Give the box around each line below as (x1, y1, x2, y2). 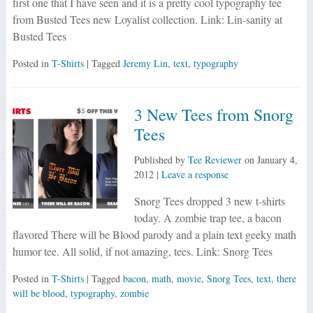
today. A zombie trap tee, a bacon (133, 210, 282, 225)
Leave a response (161, 167, 228, 181)
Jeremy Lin (122, 56, 168, 70)
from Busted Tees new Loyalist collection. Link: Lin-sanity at (12, 11, 282, 27)
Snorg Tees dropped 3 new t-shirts (133, 193, 285, 208)
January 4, (256, 152, 298, 166)
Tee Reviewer (187, 152, 242, 166)
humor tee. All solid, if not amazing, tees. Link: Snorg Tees (12, 243, 272, 259)
